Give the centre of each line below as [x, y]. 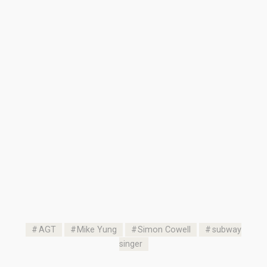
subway [226, 230]
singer [131, 244]
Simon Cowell [164, 230]
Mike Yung [97, 230]
